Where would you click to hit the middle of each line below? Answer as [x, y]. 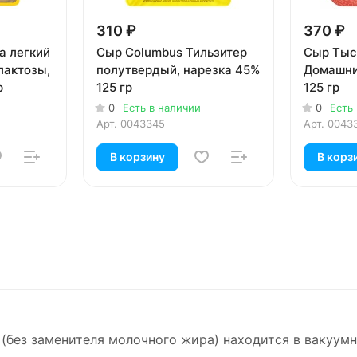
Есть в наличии [162, 108]
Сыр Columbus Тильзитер [172, 53]
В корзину [137, 157]
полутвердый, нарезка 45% [178, 70]
